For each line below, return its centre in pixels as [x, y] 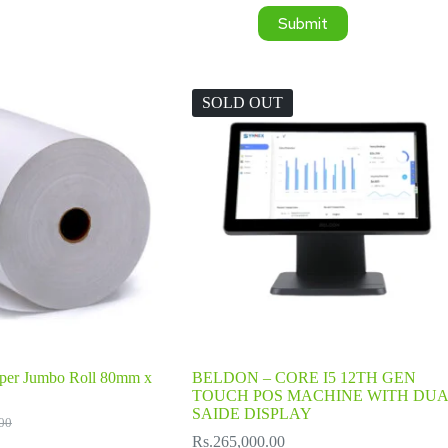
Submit [302, 23]
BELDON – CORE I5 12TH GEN [303, 377]
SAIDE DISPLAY [251, 413]
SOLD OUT [242, 102]
